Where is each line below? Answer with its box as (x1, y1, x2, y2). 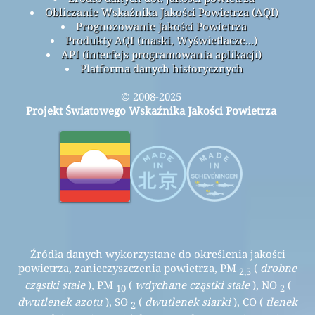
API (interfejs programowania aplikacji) (61, 47, 262, 62)
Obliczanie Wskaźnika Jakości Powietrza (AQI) (44, 5, 278, 20)
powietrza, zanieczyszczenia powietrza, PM (18, 261, 239, 276)
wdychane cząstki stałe (134, 278, 250, 292)
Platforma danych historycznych (79, 61, 243, 76)
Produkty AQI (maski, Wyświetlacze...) (65, 33, 258, 48)
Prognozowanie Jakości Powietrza (76, 19, 247, 34)
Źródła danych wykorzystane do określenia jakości (30, 247, 285, 262)
